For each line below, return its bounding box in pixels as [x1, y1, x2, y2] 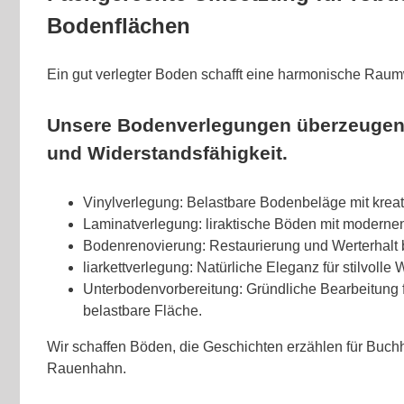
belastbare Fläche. [83, 302, 202, 318]
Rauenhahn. [47, 360, 126, 376]
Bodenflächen [47, 14, 190, 39]
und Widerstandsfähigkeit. [47, 142, 288, 164]
